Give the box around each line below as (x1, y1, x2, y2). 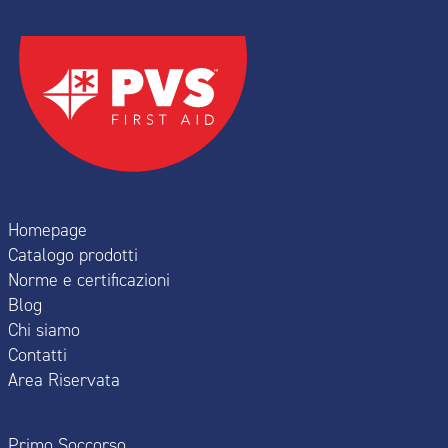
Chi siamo (7, 317, 80, 342)
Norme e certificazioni (7, 267, 170, 292)
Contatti (7, 342, 67, 367)
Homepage (7, 217, 87, 242)
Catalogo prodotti (7, 242, 138, 267)
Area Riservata (7, 367, 120, 392)
